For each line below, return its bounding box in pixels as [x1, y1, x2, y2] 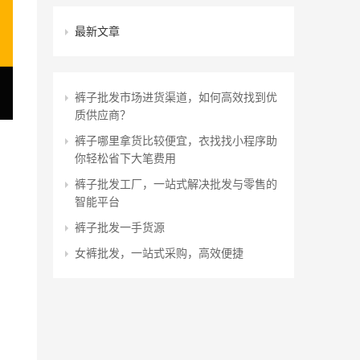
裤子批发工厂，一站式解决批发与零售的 [75, 176, 277, 190]
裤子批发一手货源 [75, 219, 165, 234]
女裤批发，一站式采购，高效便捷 [75, 245, 243, 260]
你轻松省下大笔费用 [75, 150, 176, 165]
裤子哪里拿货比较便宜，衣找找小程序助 [75, 133, 277, 147]
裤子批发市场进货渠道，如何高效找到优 [75, 89, 277, 104]
